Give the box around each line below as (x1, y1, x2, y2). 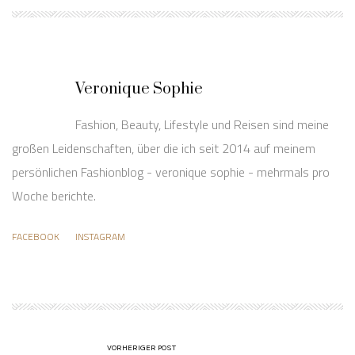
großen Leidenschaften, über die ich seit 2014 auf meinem (12, 139, 315, 158)
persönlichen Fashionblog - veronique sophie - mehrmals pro (12, 162, 330, 182)
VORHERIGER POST (107, 342, 176, 353)
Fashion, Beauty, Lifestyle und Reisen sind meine (75, 115, 329, 135)
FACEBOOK (12, 229, 59, 245)
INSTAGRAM (75, 229, 125, 245)
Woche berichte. (12, 186, 96, 206)
